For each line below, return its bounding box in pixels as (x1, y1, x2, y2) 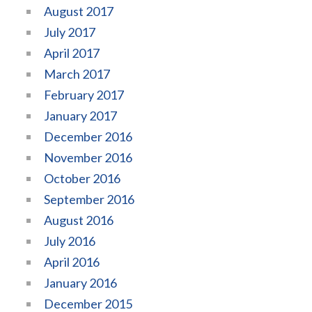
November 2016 (44, 149, 132, 165)
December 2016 (44, 128, 132, 144)
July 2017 (44, 24, 95, 40)
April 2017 (44, 45, 100, 61)
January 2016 (44, 274, 117, 290)
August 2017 (44, 3, 114, 19)
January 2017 (44, 107, 117, 123)
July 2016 (44, 233, 95, 249)
